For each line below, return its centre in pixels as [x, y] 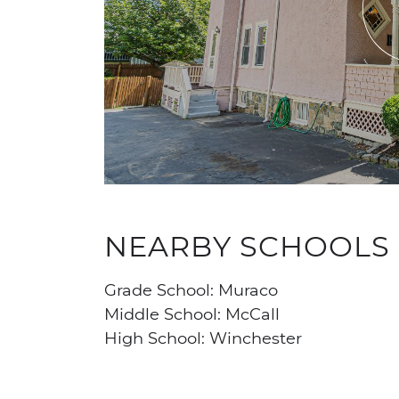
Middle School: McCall [192, 313]
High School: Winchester [203, 337]
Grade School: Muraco [191, 289]
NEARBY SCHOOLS [247, 245]
